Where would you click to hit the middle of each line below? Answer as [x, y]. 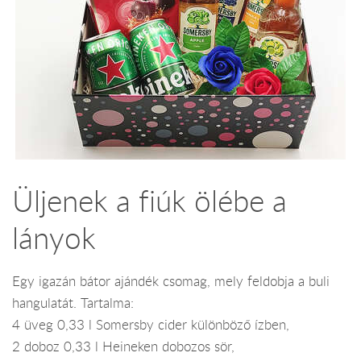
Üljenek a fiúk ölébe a [149, 200]
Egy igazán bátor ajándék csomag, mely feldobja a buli [171, 282]
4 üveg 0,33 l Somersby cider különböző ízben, [151, 325]
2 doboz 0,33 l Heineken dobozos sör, [123, 347]
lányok [54, 237]
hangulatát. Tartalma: [73, 303]
